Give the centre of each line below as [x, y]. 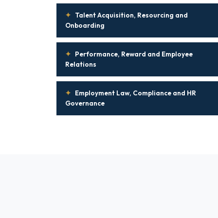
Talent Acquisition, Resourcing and [131, 15]
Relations [81, 64]
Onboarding [85, 25]
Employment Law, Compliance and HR [136, 93]
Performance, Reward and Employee [134, 54]
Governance [85, 103]
